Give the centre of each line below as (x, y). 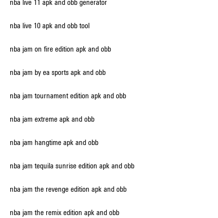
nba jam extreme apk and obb (52, 119)
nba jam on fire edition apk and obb (60, 49)
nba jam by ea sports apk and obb (58, 72)
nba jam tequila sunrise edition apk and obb (72, 166)
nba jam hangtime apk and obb (54, 142)
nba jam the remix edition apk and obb (64, 212)
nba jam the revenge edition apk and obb (68, 189)
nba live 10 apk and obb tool (50, 26)
